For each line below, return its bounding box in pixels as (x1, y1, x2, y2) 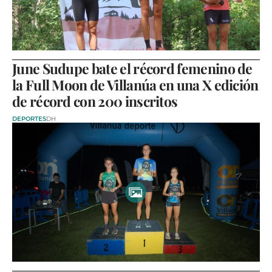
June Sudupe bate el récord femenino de (12, 58, 253, 78)
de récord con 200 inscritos (12, 91, 178, 110)
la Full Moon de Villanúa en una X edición (12, 75, 259, 94)
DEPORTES (12, 114, 46, 123)
